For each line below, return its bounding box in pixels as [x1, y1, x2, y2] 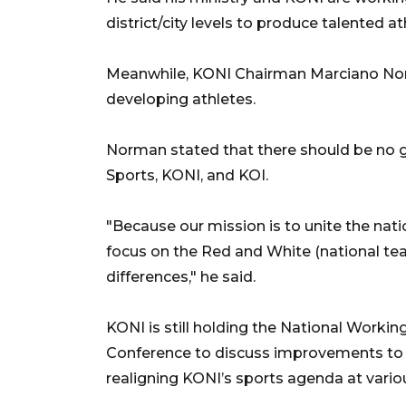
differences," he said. [106, 267, 256, 285]
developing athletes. [106, 90, 256, 108]
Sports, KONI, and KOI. [106, 166, 268, 184]
